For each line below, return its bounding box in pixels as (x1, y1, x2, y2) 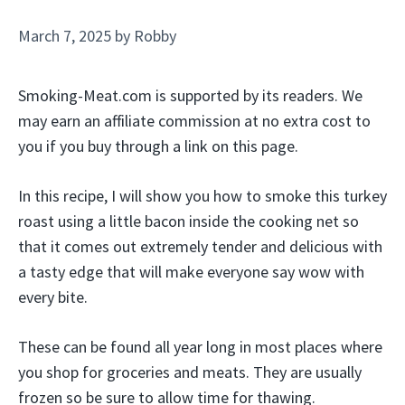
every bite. (18, 287, 88, 307)
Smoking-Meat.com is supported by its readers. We (18, 85, 363, 106)
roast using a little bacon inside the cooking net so (18, 211, 359, 231)
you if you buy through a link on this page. (18, 136, 298, 156)
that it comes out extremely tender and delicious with (18, 236, 382, 257)
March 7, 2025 (18, 25, 111, 46)
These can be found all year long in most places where (18, 336, 382, 357)
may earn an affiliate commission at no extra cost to (18, 110, 371, 131)
